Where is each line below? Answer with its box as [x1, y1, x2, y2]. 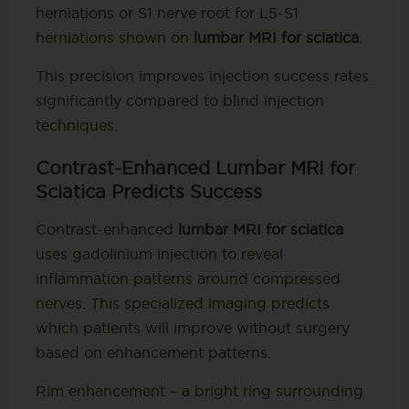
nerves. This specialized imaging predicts [35, 294, 330, 311]
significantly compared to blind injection [35, 91, 324, 109]
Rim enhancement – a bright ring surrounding [35, 382, 363, 399]
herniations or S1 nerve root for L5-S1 [35, 4, 299, 21]
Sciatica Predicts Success [35, 181, 262, 202]
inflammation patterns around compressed [35, 269, 341, 287]
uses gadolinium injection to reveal [35, 245, 283, 262]
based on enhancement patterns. [35, 343, 271, 361]
